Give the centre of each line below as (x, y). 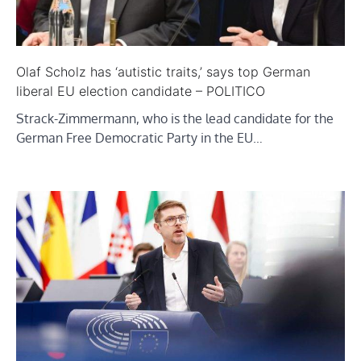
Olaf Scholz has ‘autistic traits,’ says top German (163, 71)
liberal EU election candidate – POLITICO (141, 91)
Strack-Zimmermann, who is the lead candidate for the (175, 118)
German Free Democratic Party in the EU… (139, 137)
